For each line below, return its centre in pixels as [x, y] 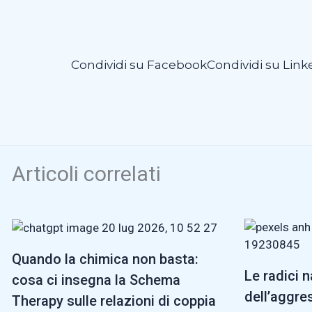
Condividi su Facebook [139, 65]
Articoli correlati [86, 173]
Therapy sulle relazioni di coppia [114, 301]
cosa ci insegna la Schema [96, 280]
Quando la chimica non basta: [105, 259]
